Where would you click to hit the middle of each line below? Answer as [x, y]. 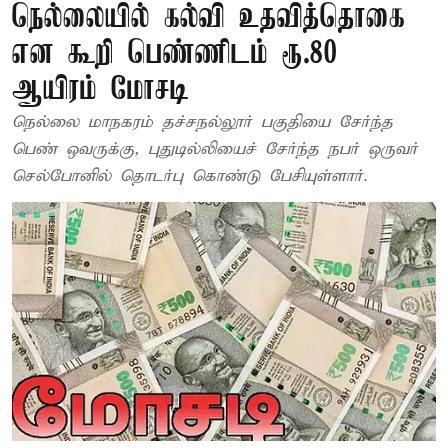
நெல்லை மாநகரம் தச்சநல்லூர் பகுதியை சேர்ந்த [202, 122]
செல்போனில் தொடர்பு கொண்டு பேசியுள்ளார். [189, 176]
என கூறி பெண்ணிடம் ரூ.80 [175, 54]
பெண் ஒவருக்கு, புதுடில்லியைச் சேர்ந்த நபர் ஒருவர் [215, 149]
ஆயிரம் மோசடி [100, 90]
